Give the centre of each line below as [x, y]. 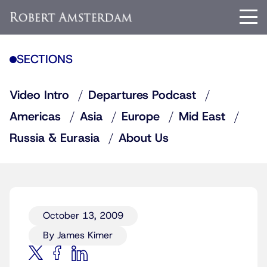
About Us [144, 138]
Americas [35, 117]
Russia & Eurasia [55, 138]
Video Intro [39, 95]
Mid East [202, 117]
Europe [141, 117]
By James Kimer [78, 235]
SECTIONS [45, 60]
